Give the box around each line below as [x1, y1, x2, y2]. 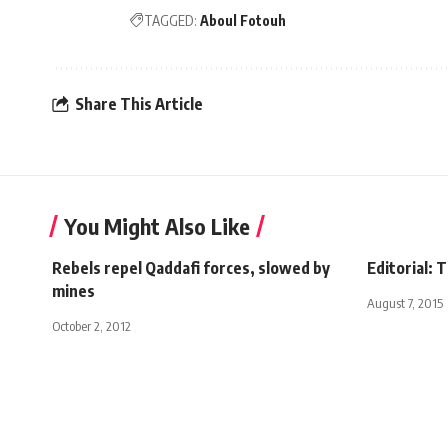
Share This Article [75, 94, 203, 115]
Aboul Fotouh [200, 11, 286, 29]
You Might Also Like [64, 211, 250, 240]
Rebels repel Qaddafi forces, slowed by [52, 257, 330, 278]
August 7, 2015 [367, 294, 443, 311]
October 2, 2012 [52, 317, 131, 334]
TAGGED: [144, 11, 197, 29]
